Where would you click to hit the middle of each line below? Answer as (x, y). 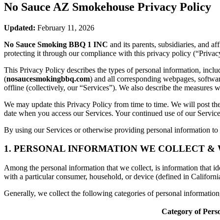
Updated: (20, 27)
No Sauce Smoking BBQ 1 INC (56, 44)
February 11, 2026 (65, 27)
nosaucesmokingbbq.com (48, 79)
